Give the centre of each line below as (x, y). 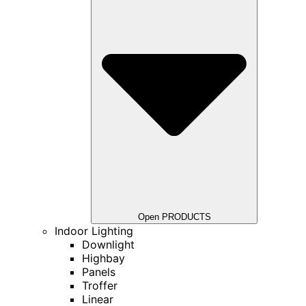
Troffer (100, 285)
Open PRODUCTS (174, 217)
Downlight (108, 244)
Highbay (103, 258)
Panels (99, 272)
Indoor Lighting (94, 231)
